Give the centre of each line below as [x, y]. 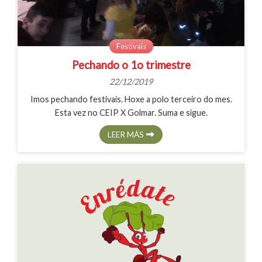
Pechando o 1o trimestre [131, 65]
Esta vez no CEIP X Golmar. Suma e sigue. [131, 113]
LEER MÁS [125, 134]
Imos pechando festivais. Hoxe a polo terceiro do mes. [131, 99]
